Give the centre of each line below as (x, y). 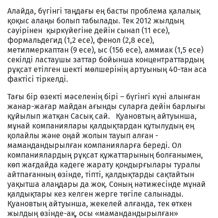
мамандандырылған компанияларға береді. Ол (94, 145)
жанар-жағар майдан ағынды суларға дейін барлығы (106, 106)
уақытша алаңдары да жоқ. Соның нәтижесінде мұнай (107, 184)
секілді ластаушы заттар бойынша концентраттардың (106, 59)
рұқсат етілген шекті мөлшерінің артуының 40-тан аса (107, 69)
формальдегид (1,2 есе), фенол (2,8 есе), (81, 40)
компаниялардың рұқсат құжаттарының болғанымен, (105, 155)
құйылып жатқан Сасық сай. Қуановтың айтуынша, (102, 116)
